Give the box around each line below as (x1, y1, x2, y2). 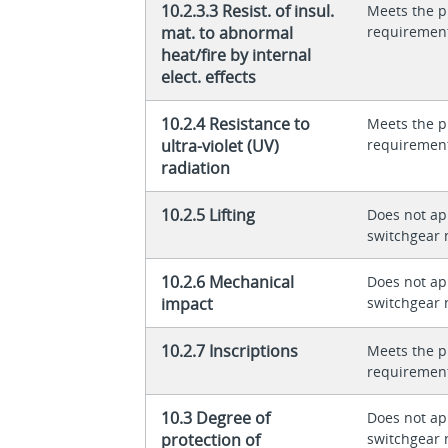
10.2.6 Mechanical (161, 270, 295, 293)
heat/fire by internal (161, 43, 312, 66)
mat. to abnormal (161, 21, 294, 44)
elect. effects (161, 65, 257, 88)
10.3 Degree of (161, 406, 271, 429)
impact (161, 292, 214, 315)
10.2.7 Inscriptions (161, 339, 299, 362)
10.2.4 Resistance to (161, 112, 311, 135)
